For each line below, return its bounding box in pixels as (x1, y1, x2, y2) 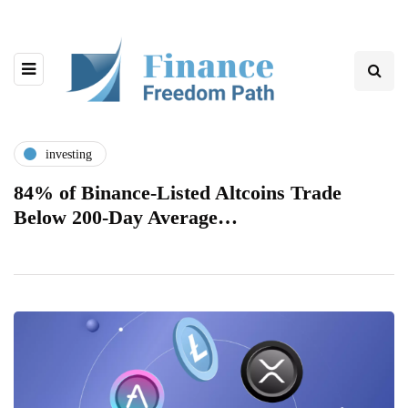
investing (46, 147, 92, 161)
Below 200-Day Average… (14, 206, 238, 229)
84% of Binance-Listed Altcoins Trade (14, 181, 342, 205)
